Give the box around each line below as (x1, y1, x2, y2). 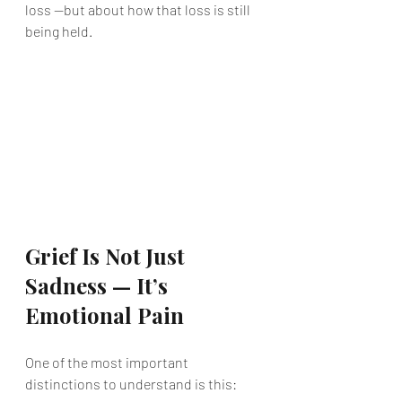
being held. (25, 22, 92, 39)
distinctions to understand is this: (25, 375, 237, 392)
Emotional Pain (25, 301, 184, 329)
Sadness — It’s (25, 271, 173, 300)
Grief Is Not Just (25, 241, 190, 270)
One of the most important (25, 354, 191, 371)
